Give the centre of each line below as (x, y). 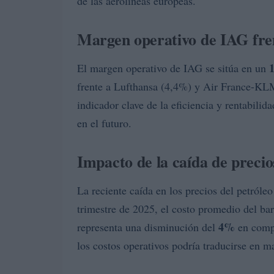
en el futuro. (104, 123)
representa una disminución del (148, 227)
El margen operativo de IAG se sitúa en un (173, 68)
